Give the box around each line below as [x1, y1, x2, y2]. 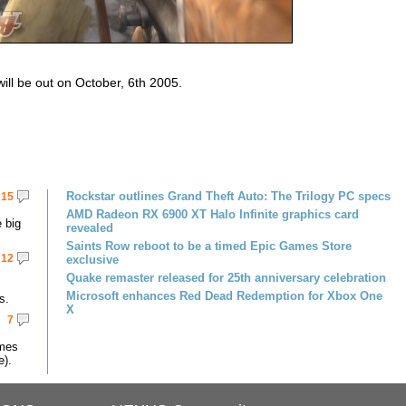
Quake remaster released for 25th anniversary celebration [66, 271, 386, 285]
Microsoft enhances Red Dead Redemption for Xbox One [66, 289, 382, 303]
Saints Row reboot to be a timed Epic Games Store [66, 239, 352, 253]
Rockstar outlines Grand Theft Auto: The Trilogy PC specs [66, 189, 391, 203]
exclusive [66, 253, 119, 266]
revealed [66, 221, 113, 235]
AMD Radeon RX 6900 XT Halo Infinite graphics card [66, 208, 359, 221]
